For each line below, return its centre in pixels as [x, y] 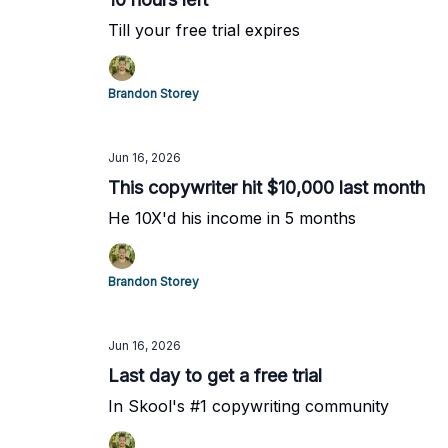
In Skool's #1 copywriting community [248, 406]
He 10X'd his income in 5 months [232, 218]
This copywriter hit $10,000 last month [266, 187]
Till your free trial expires [204, 30]
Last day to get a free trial [215, 375]
